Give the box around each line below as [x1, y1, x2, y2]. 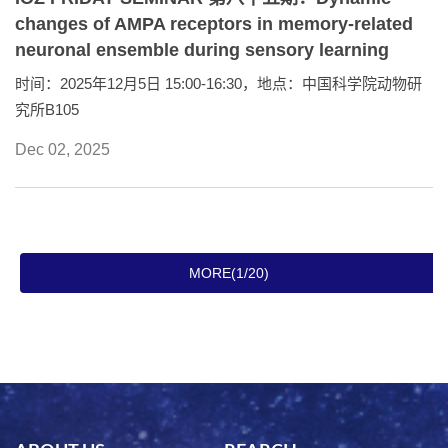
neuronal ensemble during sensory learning [15, 39, 389, 60]
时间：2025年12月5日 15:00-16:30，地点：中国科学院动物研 [15, 74, 422, 92]
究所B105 [15, 100, 79, 118]
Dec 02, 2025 [15, 140, 110, 158]
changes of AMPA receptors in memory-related [15, 13, 413, 34]
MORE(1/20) [189, 264, 269, 281]
